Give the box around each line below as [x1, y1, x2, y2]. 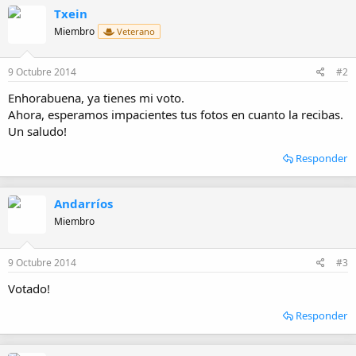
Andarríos [54, 195, 113, 212]
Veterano [114, 25, 155, 37]
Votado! [8, 280, 50, 296]
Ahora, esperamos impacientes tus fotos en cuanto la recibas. [8, 106, 343, 123]
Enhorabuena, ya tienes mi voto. [8, 90, 184, 106]
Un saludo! [8, 123, 67, 140]
